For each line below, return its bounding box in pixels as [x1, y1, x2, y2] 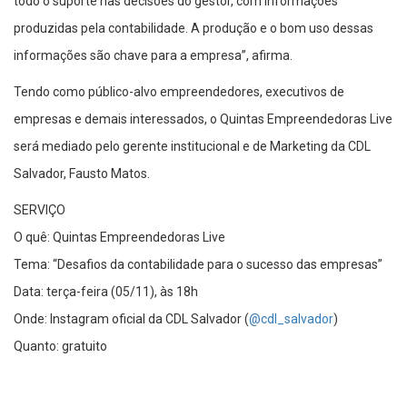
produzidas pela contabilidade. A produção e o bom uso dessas [14, 20, 373, 35]
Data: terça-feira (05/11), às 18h [14, 283, 198, 299]
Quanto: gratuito [14, 338, 107, 353]
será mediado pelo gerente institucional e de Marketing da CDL [14, 138, 371, 154]
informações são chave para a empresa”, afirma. [14, 47, 293, 63]
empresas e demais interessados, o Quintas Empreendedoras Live [14, 111, 392, 126]
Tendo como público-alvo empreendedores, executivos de [14, 84, 344, 99]
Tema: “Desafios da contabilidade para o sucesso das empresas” [14, 256, 382, 272]
